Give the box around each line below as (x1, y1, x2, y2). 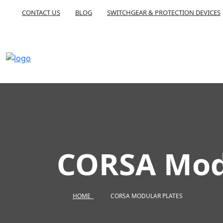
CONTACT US (22, 8, 60, 17)
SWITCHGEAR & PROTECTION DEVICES (107, 8, 221, 17)
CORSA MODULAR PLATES (111, 191, 183, 200)
